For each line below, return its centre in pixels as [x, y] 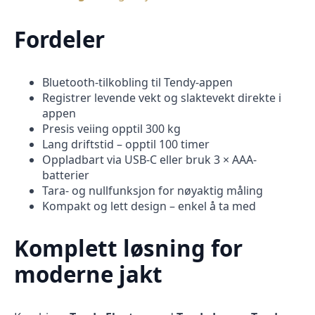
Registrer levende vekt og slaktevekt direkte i [162, 97]
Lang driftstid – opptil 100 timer [126, 144]
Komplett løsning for [128, 249]
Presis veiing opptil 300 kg [111, 128]
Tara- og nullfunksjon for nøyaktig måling [153, 190]
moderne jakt [88, 275]
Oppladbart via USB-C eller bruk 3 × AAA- [149, 159]
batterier [66, 175]
